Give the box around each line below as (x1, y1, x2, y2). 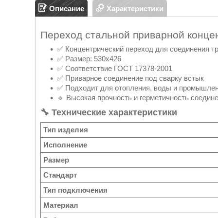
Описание (49, 4, 84, 13)
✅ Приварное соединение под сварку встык (57, 74, 204, 83)
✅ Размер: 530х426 (57, 54, 121, 63)
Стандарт (43, 171, 77, 180)
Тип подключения (43, 186, 108, 195)
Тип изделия (43, 126, 88, 134)
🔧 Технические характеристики (40, 108, 177, 118)
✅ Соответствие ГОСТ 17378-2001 (57, 64, 172, 73)
